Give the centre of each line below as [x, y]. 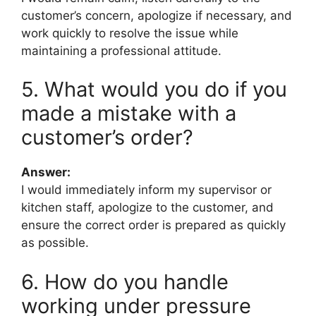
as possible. [55, 243]
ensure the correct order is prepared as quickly [153, 225]
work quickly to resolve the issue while [130, 33]
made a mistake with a [129, 114]
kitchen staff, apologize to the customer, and [147, 208]
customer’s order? [107, 138]
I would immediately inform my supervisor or [146, 190]
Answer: [46, 172]
